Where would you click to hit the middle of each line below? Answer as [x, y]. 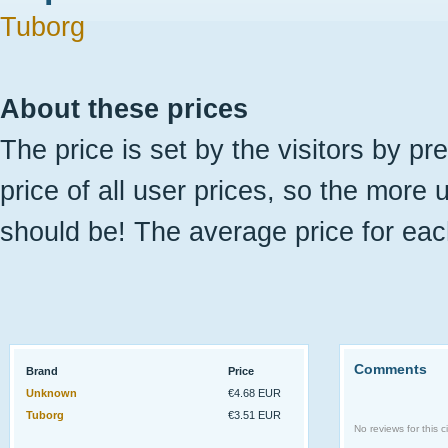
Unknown [51, 393]
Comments [390, 369]
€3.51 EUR [254, 415]
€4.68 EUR [254, 393]
